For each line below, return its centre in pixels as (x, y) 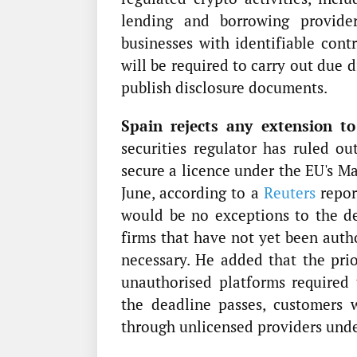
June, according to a (192, 192)
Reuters (289, 192)
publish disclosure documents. (224, 87)
